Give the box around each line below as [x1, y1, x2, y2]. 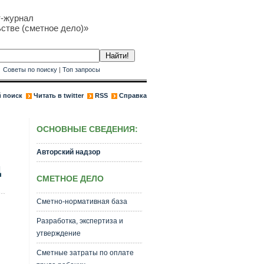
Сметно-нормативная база [36, 197, 127, 206]
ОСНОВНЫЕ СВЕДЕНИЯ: [36, 124, 138, 134]
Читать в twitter [33, 92, 84, 99]
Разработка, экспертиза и [36, 217, 123, 225]
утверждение [36, 229, 81, 237]
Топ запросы [62, 66, 100, 73]
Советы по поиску [2, 66, 57, 73]
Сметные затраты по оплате [36, 249, 134, 257]
